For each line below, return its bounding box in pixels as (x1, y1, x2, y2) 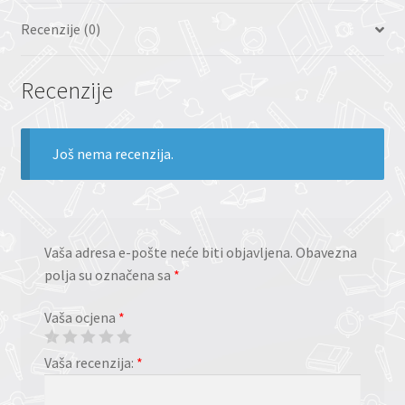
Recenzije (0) (20, 20, 100, 39)
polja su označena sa (43, 265, 174, 284)
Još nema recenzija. (52, 144, 174, 163)
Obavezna (292, 242, 357, 261)
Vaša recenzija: (43, 353, 137, 372)
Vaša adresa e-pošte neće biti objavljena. (43, 242, 293, 261)
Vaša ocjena (43, 308, 118, 327)
